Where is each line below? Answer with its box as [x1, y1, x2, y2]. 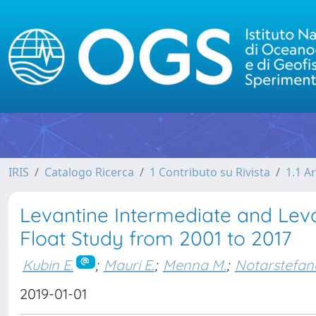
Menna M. [162, 255, 226, 274]
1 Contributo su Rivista [150, 164, 270, 180]
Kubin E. [23, 255, 73, 274]
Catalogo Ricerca [44, 164, 134, 180]
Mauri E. [103, 255, 154, 274]
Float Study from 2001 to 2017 [20, 226, 291, 250]
